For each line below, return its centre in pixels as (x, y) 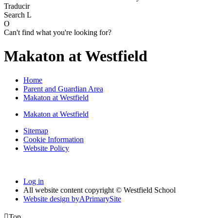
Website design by (51, 199)
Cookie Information (54, 139)
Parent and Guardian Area (63, 89)
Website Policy (46, 148)
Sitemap (36, 130)
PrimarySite (103, 199)
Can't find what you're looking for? (58, 32)
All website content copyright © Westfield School (100, 190)
